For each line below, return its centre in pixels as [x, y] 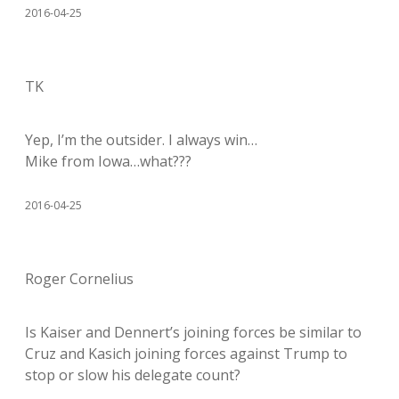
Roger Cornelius [79, 278]
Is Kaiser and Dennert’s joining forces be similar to [193, 332]
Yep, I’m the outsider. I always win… [141, 139]
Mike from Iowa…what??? [108, 161]
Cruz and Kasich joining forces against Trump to [186, 353]
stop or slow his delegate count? [133, 375]
